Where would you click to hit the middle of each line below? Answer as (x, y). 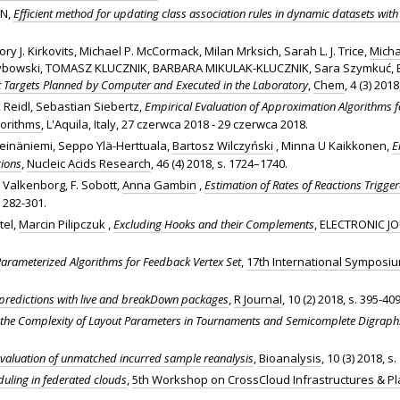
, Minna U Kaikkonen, (333, 145)
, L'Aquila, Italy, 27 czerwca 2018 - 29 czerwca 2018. (175, 124)
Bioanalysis (290, 358)
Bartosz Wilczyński (223, 145)
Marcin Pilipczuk (62, 224)
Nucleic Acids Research (89, 163)
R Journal (258, 299)
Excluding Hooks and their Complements (214, 224)
